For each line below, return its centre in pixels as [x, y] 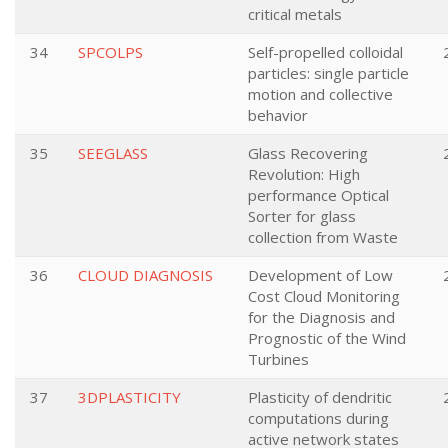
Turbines [278, 359]
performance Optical [318, 195]
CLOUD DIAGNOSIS [145, 275]
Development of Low [320, 275]
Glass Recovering [308, 153]
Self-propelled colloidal [325, 52]
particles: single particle [328, 73]
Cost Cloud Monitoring [324, 296]
